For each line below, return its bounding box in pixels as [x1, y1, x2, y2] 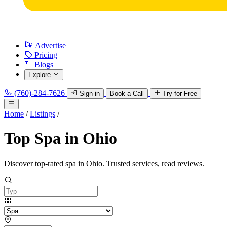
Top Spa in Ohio [4, 129, 117, 148]
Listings [30, 109, 55, 118]
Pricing [34, 51, 57, 59]
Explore [28, 71, 51, 79]
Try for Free [163, 90, 197, 97]
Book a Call [110, 90, 144, 97]
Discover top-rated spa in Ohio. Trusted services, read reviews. [4, 159, 204, 168]
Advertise [35, 41, 66, 50]
